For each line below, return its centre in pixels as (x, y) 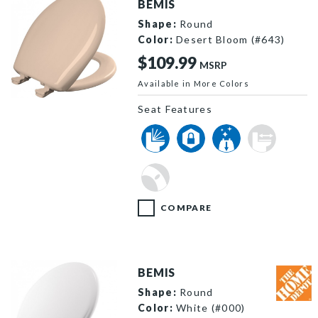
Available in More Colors (193, 83)
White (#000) (209, 307)
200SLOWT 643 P (56, 105)
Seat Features (175, 109)
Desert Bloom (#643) (229, 39)
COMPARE (186, 207)
